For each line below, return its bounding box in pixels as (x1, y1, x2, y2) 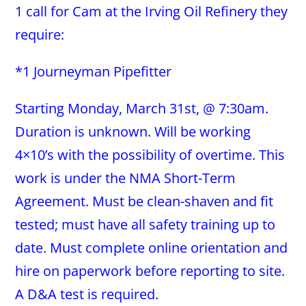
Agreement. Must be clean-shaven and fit (15, 192, 274, 210)
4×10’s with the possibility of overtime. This (15, 145, 286, 164)
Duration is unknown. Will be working (15, 122, 251, 141)
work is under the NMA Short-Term (15, 169, 236, 187)
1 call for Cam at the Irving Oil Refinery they (15, 2, 288, 20)
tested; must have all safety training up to (15, 215, 276, 234)
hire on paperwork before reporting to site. (15, 262, 286, 280)
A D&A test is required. (15, 285, 163, 303)
